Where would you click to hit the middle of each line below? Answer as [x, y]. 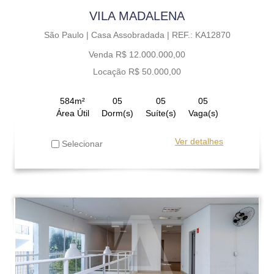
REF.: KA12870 [201, 35]
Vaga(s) [203, 113]
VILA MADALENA [137, 16]
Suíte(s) [161, 113]
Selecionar [81, 143]
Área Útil [72, 113]
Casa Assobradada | [131, 35]
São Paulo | [67, 35]
